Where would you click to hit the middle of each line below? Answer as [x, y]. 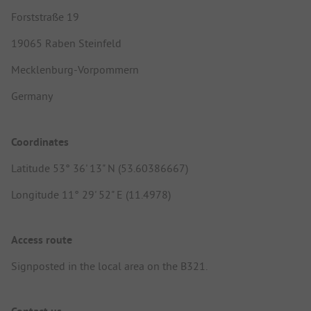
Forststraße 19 [45, 17]
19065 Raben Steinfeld [66, 43]
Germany [32, 96]
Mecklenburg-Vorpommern [75, 70]
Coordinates [40, 142]
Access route [42, 239]
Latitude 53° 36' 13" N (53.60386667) [100, 168]
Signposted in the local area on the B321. [109, 266]
